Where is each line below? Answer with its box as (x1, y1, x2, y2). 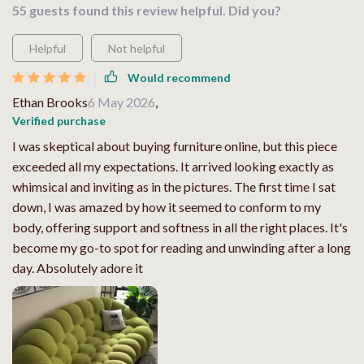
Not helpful (108, 41, 165, 55)
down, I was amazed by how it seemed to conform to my (12, 198, 321, 214)
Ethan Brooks (12, 93, 88, 110)
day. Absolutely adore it (12, 259, 143, 275)
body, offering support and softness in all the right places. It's (12, 219, 348, 235)
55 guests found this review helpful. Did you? (12, 2, 281, 18)
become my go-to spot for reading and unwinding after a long (12, 239, 351, 255)
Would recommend (128, 71, 231, 85)
